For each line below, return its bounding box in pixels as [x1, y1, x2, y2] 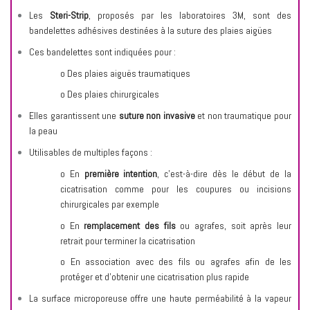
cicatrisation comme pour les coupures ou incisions [60, 182, 291, 195]
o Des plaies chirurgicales [60, 88, 159, 101]
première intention [84, 167, 158, 180]
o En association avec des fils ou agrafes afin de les [60, 255, 291, 268]
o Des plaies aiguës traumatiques [60, 66, 190, 80]
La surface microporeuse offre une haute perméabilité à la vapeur [29, 292, 291, 305]
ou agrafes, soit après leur [175, 219, 292, 232]
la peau [29, 125, 57, 138]
